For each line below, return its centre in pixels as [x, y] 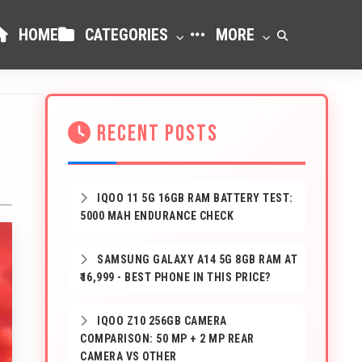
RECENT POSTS [155, 134]
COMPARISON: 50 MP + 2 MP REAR [167, 339]
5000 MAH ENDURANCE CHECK [157, 216]
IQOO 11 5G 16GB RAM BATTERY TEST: [194, 198]
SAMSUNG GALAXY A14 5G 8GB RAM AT [196, 259]
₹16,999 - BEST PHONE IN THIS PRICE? [175, 277]
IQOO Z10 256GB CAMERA [160, 321]
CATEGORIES [126, 35]
